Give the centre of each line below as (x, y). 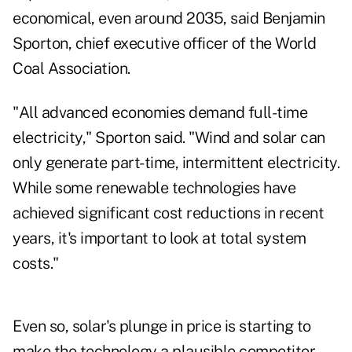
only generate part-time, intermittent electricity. (176, 163)
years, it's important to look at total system (159, 238)
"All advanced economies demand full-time (160, 113)
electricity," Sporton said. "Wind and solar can (169, 138)
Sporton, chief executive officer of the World (165, 44)
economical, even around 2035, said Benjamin (169, 18)
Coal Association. (71, 69)
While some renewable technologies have (154, 188)
